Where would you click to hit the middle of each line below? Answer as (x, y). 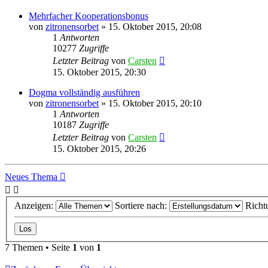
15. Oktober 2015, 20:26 (99, 148)
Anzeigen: (35, 206)
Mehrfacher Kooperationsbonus (89, 16)
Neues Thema (31, 176)
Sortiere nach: (142, 206)
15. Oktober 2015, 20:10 (155, 103)
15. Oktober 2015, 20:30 (99, 72)
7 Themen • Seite (39, 248)
